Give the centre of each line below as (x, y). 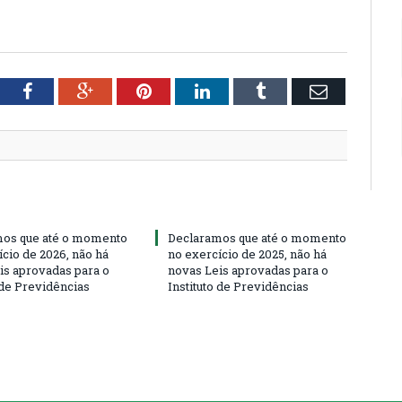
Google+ (124, 91)
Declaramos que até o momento (257, 238)
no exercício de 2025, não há (247, 254)
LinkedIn (242, 91)
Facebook (66, 91)
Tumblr (291, 91)
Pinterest (183, 91)
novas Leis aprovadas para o (248, 271)
